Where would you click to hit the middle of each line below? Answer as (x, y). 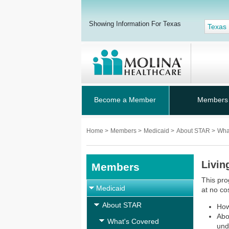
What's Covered (133, 221)
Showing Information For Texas (135, 24)
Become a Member (125, 100)
